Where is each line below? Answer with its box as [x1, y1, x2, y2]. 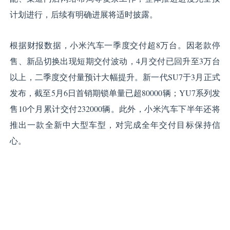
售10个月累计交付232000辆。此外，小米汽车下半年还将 [10, 103, 220, 114]
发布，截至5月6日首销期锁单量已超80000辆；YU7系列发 [10, 87, 220, 99]
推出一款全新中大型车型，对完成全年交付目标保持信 [10, 119, 220, 130]
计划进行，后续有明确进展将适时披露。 [10, 9, 158, 20]
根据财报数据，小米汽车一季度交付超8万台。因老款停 [10, 40, 220, 51]
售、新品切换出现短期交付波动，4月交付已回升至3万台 [10, 55, 220, 67]
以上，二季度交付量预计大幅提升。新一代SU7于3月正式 [10, 71, 220, 83]
